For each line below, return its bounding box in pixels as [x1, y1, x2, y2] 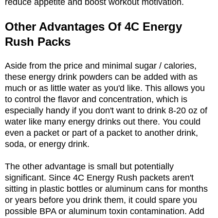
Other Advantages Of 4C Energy [5, 19, 182, 33]
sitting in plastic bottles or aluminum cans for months [5, 183, 208, 194]
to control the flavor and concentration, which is [5, 94, 187, 104]
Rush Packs [5, 35, 74, 48]
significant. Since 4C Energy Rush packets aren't [5, 172, 194, 182]
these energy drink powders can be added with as [5, 72, 198, 82]
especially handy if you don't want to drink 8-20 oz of [5, 105, 207, 115]
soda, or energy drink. [5, 139, 92, 149]
